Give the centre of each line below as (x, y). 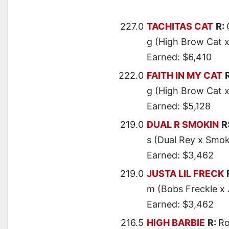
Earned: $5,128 (179, 106)
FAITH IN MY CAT (185, 76)
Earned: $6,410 (179, 57)
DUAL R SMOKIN (183, 125)
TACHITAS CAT (180, 27)
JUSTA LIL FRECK (185, 174)
